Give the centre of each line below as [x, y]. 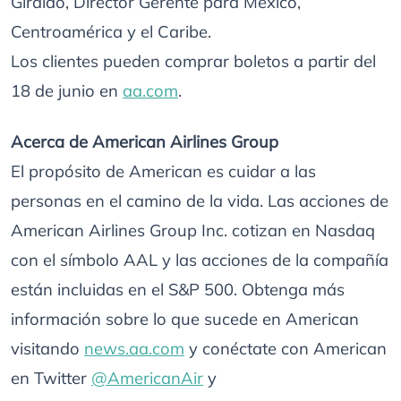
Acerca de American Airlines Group [145, 142]
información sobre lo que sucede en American [185, 319]
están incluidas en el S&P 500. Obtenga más [178, 290]
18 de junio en [67, 91]
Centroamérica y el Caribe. [111, 32]
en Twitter [51, 378]
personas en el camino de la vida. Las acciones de [200, 201]
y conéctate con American [286, 349]
